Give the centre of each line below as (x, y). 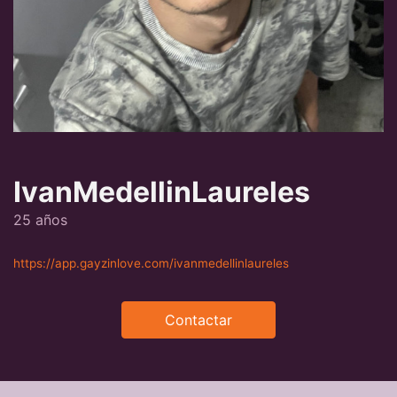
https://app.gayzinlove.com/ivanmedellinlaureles (151, 263)
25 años (40, 220)
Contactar (198, 320)
